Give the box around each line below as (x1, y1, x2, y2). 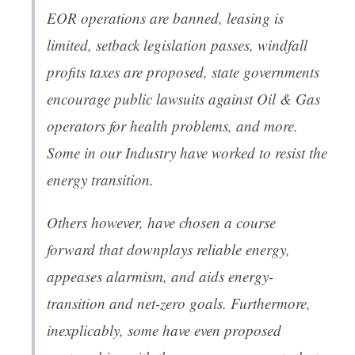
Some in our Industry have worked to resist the (47, 143, 327, 163)
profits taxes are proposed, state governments (47, 62, 319, 82)
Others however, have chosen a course (47, 212, 276, 233)
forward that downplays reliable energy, (47, 239, 290, 260)
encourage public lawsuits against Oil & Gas (47, 89, 320, 109)
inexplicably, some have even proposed (47, 320, 281, 341)
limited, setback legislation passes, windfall (47, 35, 307, 55)
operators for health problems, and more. (47, 116, 298, 136)
